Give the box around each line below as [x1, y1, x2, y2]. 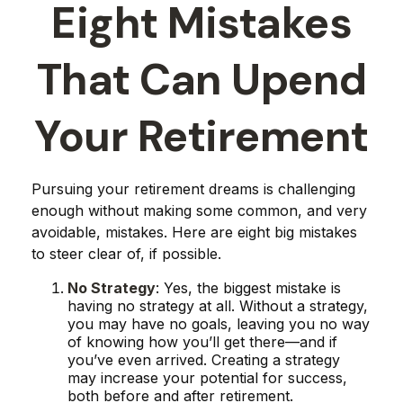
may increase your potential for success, [67, 369, 347, 387]
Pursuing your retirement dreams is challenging [31, 180, 355, 198]
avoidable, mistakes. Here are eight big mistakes [31, 223, 357, 241]
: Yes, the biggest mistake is [156, 279, 341, 297]
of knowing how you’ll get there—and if [67, 333, 337, 351]
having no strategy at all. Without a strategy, [67, 297, 368, 315]
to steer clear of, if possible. [31, 245, 221, 263]
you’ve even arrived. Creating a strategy [67, 351, 340, 369]
